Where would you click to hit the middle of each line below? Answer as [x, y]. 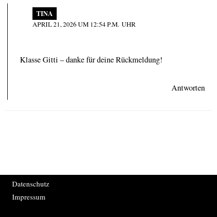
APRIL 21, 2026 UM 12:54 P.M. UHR [84, 24]
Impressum [29, 196]
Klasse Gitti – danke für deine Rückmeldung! [91, 59]
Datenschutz [31, 183]
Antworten [188, 88]
